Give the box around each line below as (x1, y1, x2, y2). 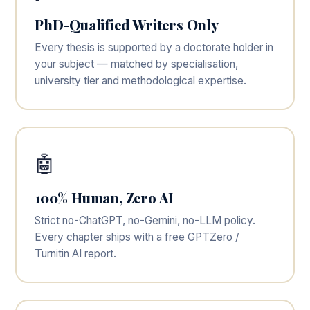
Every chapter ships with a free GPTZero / (35, 230, 239, 244)
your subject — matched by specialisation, (35, 57, 238, 71)
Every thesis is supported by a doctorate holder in (35, 41, 273, 54)
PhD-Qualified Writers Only (35, 15, 219, 34)
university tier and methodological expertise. (35, 74, 246, 87)
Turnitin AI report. (35, 247, 116, 260)
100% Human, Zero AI (35, 188, 174, 207)
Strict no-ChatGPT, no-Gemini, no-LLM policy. (35, 214, 255, 227)
